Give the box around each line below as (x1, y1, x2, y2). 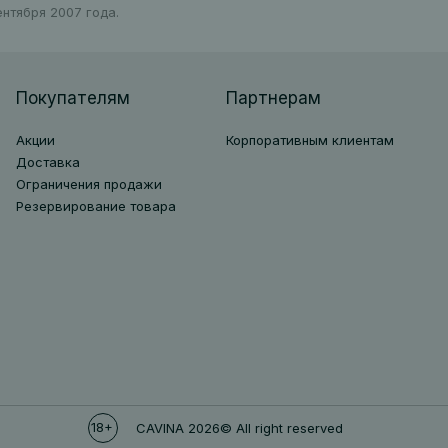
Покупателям (15, 88, 130, 108)
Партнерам (225, 88, 321, 108)
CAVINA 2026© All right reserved (136, 420, 343, 436)
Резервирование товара (15, 198, 176, 214)
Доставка (15, 154, 80, 170)
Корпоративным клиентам (225, 132, 394, 148)
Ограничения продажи (15, 176, 162, 192)
